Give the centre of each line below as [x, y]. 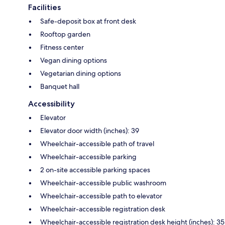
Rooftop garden [65, 34]
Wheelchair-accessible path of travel [97, 144]
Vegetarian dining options [81, 74]
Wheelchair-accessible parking [88, 157]
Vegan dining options [74, 61]
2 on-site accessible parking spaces [95, 170]
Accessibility [51, 104]
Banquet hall [60, 87]
